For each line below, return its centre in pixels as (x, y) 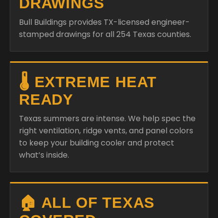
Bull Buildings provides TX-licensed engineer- (104, 22)
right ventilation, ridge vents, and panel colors (106, 130)
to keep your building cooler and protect (97, 143)
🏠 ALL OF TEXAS (87, 202)
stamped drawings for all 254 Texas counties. (105, 34)
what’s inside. (44, 155)
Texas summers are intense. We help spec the (107, 118)
